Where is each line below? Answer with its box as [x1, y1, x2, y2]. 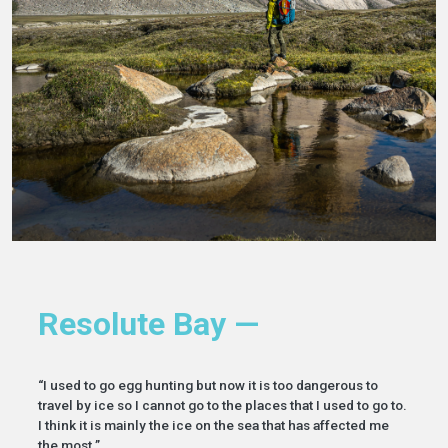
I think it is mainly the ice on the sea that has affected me [37, 417, 389, 434]
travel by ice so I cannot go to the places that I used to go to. [37, 397, 407, 414]
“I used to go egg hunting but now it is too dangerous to [37, 377, 378, 394]
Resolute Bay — [37, 305, 259, 344]
